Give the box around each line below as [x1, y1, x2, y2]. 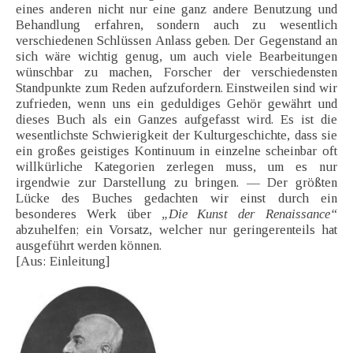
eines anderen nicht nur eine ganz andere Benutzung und [16, 2, 337, 17]
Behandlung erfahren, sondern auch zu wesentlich [16, 17, 337, 33]
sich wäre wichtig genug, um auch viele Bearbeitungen [16, 49, 337, 65]
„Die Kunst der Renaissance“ [161, 206, 337, 222]
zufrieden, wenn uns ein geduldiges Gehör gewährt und [16, 96, 337, 112]
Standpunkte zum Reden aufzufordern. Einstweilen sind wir [16, 80, 337, 96]
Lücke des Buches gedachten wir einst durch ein [16, 191, 337, 206]
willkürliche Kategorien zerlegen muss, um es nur [16, 159, 337, 175]
